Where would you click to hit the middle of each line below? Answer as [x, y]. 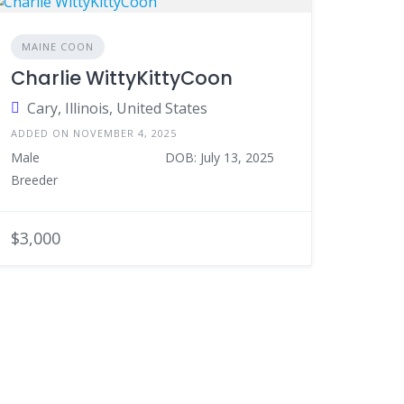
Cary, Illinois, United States [118, 108]
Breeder [35, 180]
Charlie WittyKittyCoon [122, 78]
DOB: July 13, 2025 [219, 157]
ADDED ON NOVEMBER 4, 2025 [94, 133]
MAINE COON [58, 46]
